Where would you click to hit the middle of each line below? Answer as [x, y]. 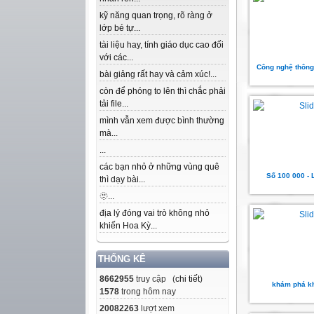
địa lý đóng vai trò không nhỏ [155, 213]
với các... [116, 57]
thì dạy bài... [122, 179]
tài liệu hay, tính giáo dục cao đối [162, 45]
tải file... [114, 104]
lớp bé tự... [120, 28]
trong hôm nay [148, 292]
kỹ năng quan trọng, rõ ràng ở [156, 15]
